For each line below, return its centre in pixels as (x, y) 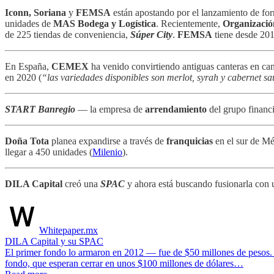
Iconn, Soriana (35, 12)
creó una (81, 183)
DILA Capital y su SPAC (54, 241)
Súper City (151, 34)
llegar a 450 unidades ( (49, 152)
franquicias (190, 141)
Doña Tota (27, 141)
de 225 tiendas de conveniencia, (68, 34)
